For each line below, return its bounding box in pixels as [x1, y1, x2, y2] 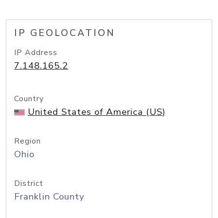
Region [14, 136, 41, 146]
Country [14, 93, 44, 104]
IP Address [14, 47, 57, 58]
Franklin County [14, 190, 85, 203]
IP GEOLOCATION [14, 27, 115, 39]
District [14, 178, 43, 189]
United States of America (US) [28, 106, 165, 118]
